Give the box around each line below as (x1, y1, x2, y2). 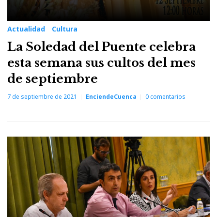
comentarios (149, 92, 186, 101)
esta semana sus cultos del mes (7, 55, 196, 70)
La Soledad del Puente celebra (7, 39, 196, 54)
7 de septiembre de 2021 (7, 92, 77, 101)
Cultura (52, 24, 77, 33)
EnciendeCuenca (86, 92, 137, 101)
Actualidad (7, 24, 45, 33)
